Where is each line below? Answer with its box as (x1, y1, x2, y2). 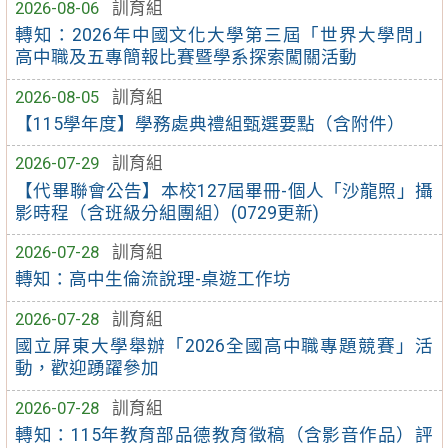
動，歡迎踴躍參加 (15, 358, 160, 379)
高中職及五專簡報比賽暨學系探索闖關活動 (15, 47, 358, 68)
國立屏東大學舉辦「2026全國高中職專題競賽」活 (15, 336, 433, 357)
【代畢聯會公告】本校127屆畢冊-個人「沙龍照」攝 (15, 180, 433, 201)
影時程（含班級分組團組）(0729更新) (15, 202, 320, 223)
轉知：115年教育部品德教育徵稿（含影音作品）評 (15, 424, 433, 445)
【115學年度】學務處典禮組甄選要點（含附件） (15, 113, 406, 134)
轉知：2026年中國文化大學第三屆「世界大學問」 (15, 25, 433, 46)
